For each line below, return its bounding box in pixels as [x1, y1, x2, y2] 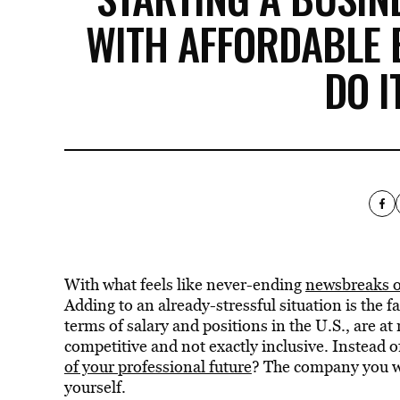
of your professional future [63, 355, 252, 378]
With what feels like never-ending [63, 273, 305, 296]
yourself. [63, 376, 126, 398]
